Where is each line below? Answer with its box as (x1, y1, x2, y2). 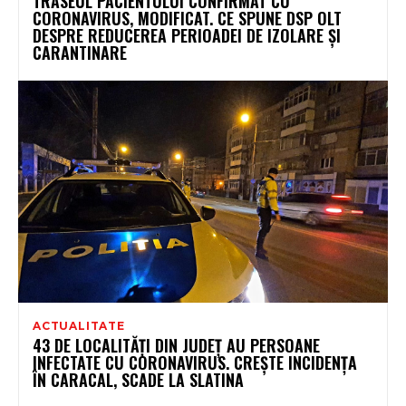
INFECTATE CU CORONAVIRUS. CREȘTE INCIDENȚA (33, 350, 357, 374)
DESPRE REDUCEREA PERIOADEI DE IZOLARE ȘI (33, 23, 341, 47)
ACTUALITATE (33, 318, 125, 333)
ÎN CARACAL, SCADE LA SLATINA (33, 367, 244, 391)
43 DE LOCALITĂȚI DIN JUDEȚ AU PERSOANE (33, 333, 320, 357)
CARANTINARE (33, 40, 127, 64)
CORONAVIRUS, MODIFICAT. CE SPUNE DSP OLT (33, 5, 342, 30)
